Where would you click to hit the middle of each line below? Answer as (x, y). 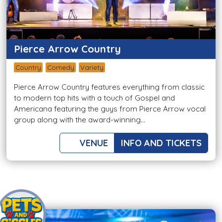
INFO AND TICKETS (161, 143)
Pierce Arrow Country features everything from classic (109, 87)
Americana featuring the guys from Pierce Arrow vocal (110, 109)
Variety (92, 67)
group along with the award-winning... (80, 120)
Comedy (61, 67)
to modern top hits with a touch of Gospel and (94, 98)
